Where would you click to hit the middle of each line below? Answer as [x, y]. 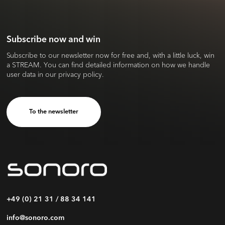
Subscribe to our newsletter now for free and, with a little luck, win [111, 55]
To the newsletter [54, 111]
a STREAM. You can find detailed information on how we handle [108, 65]
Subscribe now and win [54, 40]
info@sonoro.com [36, 218]
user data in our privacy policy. [55, 74]
